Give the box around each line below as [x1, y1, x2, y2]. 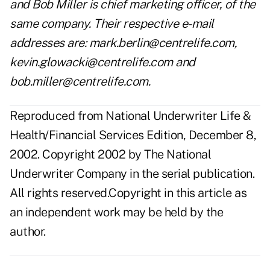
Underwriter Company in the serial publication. [10, 166, 254, 181]
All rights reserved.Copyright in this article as [10, 186, 246, 201]
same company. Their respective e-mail [10, 16, 214, 31]
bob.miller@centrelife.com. [10, 74, 150, 89]
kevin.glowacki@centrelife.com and [10, 55, 195, 70]
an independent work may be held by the [10, 205, 223, 220]
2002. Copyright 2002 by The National [10, 147, 211, 162]
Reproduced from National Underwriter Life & [10, 108, 251, 124]
